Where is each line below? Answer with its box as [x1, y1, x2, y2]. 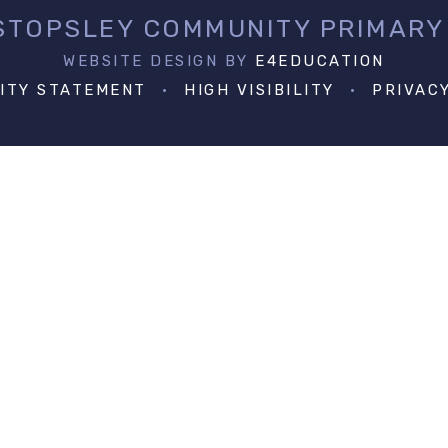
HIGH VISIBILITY [184, 81, 335, 100]
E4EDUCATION [255, 52, 385, 71]
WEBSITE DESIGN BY [63, 52, 256, 71]
